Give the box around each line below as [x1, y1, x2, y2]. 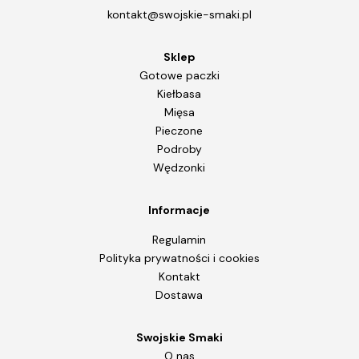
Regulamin [152, 232, 207, 247]
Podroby [156, 141, 202, 156]
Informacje [148, 202, 211, 217]
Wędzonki [153, 159, 206, 175]
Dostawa [155, 287, 204, 302]
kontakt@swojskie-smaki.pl [107, 6, 252, 22]
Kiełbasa [157, 86, 202, 101]
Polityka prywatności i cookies [99, 250, 260, 265]
